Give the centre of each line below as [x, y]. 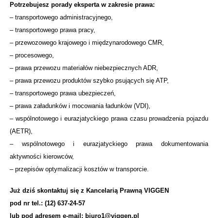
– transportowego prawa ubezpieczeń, [63, 93]
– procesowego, [32, 55]
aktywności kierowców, [42, 156]
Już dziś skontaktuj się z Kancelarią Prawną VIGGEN [89, 190]
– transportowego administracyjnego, [61, 17]
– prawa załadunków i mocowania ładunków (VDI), [80, 106]
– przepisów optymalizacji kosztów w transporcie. [79, 169]
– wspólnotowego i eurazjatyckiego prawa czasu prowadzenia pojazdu [109, 118]
